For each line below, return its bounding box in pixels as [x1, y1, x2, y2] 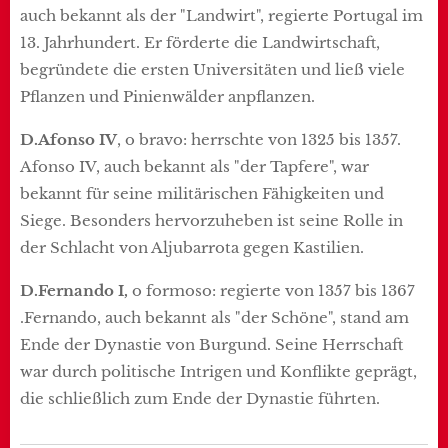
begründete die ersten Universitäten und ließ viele [20, 59, 405, 79]
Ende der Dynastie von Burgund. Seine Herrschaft [20, 334, 403, 354]
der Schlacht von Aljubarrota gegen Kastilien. [20, 237, 364, 257]
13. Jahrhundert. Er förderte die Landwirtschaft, [20, 32, 380, 52]
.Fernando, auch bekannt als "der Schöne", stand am [20, 307, 409, 327]
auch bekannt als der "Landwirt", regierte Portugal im [20, 5, 423, 25]
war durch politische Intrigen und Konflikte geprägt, [20, 361, 417, 381]
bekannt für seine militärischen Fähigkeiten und [20, 183, 384, 203]
